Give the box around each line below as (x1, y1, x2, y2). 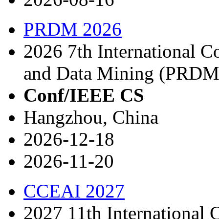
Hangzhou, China (23, 106, 158, 128)
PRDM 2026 (23, 18, 122, 40)
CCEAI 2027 (23, 180, 125, 201)
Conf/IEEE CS (23, 84, 144, 106)
